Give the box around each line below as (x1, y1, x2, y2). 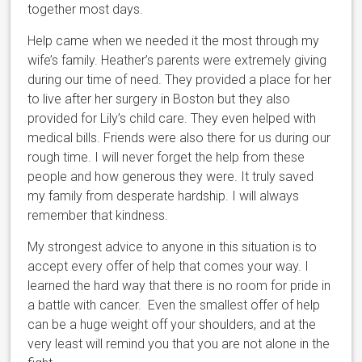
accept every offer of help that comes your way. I (27, 258, 309, 274)
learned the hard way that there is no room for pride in (27, 277, 331, 293)
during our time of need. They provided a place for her (27, 71, 332, 87)
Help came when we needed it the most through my (27, 32, 320, 48)
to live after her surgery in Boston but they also (27, 90, 291, 107)
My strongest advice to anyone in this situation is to (27, 238, 318, 255)
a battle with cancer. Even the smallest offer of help (27, 297, 321, 313)
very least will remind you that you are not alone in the (27, 335, 330, 351)
